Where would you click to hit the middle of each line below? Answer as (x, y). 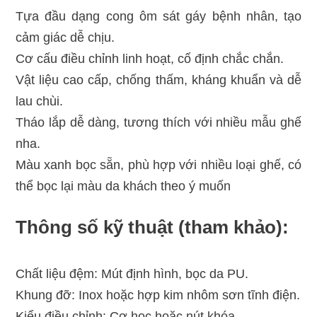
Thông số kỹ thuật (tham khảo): (152, 227)
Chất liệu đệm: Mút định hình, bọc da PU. (132, 274)
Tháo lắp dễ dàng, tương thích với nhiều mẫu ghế (158, 122)
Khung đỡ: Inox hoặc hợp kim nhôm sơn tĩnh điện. (157, 295)
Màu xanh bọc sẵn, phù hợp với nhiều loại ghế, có (158, 165)
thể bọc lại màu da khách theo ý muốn (123, 186)
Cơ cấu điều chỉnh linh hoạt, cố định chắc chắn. (149, 59)
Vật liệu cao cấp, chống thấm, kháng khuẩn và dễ (158, 80)
